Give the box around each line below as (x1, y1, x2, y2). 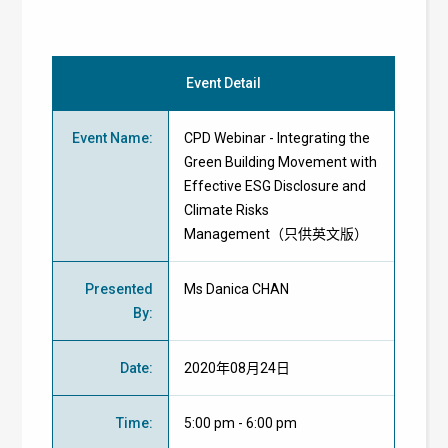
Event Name (72, 129, 150, 146)
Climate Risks (184, 201, 270, 218)
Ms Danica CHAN (184, 280, 290, 297)
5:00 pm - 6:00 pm (184, 414, 298, 431)
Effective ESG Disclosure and (184, 177, 367, 194)
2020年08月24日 (184, 359, 291, 376)
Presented (85, 280, 154, 297)
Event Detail (186, 74, 262, 91)
